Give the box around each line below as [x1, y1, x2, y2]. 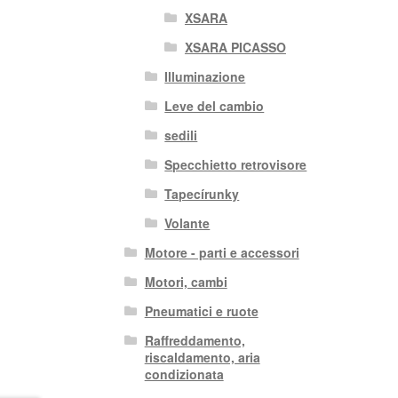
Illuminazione [164, 68, 246, 86]
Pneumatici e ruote [144, 302, 259, 321]
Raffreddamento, [144, 331, 245, 350]
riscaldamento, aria [144, 348, 260, 367]
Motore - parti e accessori [144, 243, 299, 262]
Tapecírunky [164, 185, 240, 203]
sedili [164, 126, 198, 145]
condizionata [144, 365, 224, 384]
